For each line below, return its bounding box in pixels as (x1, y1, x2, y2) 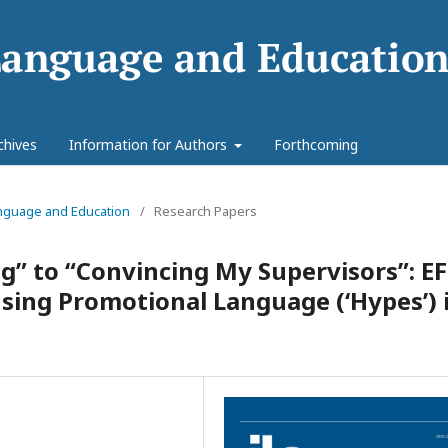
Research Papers (154, 202, 257, 220)
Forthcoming (274, 135, 358, 154)
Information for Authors (68, 135, 231, 154)
